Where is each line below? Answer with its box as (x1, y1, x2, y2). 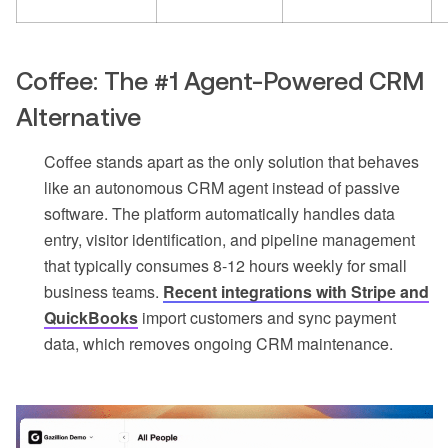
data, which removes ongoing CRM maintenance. (44, 332, 393, 356)
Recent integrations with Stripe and (163, 280, 429, 304)
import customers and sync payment (138, 306, 396, 330)
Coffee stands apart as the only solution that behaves (44, 150, 419, 174)
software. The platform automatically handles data (44, 202, 395, 226)
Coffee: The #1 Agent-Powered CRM (16, 67, 424, 96)
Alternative (16, 103, 141, 132)
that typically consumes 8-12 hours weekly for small (44, 254, 407, 278)
